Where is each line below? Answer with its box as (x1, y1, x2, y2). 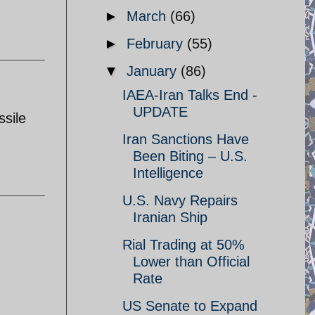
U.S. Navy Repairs (122, 193, 238, 208)
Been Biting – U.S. (133, 148, 247, 164)
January (127, 63, 181, 79)
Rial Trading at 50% (122, 237, 245, 252)
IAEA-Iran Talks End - (122, 87, 257, 103)
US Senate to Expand (122, 298, 257, 314)
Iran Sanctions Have (122, 131, 249, 147)
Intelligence (133, 165, 203, 181)
